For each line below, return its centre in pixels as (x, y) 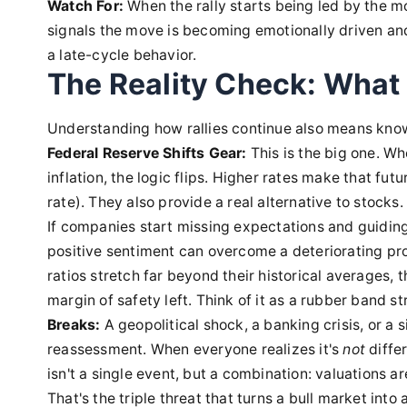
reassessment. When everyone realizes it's (195, 349)
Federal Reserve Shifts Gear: (147, 153)
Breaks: (74, 325)
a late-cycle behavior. (122, 55)
